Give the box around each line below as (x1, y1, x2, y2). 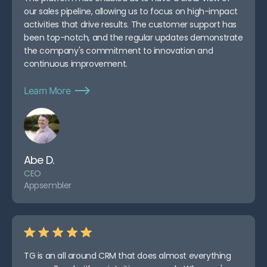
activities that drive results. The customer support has (24, 18, 237, 31)
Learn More (24, 85, 70, 97)
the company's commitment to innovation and (24, 45, 213, 57)
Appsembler (24, 179, 72, 192)
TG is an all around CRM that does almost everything (24, 250, 231, 262)
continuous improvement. (24, 58, 128, 70)
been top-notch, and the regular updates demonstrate (24, 32, 243, 44)
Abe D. (24, 153, 54, 168)
